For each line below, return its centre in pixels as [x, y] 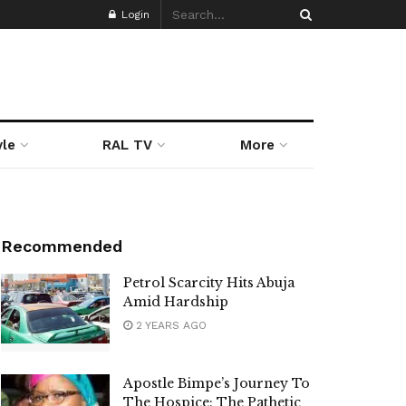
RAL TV [128, 145]
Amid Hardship [176, 302]
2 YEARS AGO [169, 325]
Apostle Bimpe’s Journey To [217, 383]
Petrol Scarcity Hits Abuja [209, 283]
